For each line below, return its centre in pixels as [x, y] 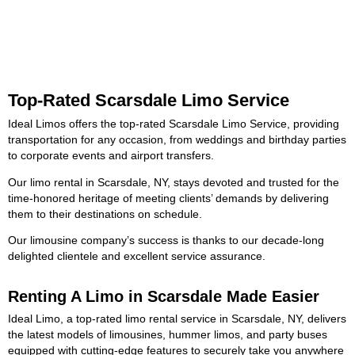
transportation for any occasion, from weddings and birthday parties [177, 140]
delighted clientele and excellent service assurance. [137, 257]
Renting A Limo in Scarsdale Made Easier [176, 296]
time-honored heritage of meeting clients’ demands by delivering [168, 198]
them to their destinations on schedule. [105, 214]
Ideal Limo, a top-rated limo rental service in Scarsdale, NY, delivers [177, 319]
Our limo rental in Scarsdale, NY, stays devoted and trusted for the [174, 182]
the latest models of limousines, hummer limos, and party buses [168, 334]
